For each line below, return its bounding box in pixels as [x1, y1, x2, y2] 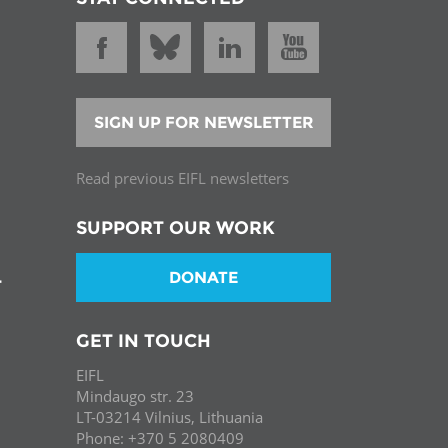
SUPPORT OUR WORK [76, 217, 275, 240]
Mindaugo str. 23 [76, 386, 194, 407]
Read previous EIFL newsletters [76, 168, 289, 189]
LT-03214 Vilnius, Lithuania [76, 407, 263, 428]
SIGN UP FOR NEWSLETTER [93, 113, 314, 133]
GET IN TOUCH [76, 329, 211, 352]
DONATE [169, 267, 238, 287]
